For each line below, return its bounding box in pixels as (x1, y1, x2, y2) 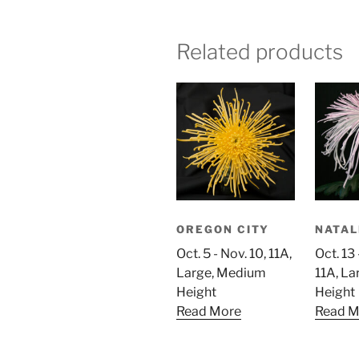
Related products (176, 39, 343, 65)
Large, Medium (176, 264, 266, 280)
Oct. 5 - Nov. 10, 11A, (176, 245, 292, 261)
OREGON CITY (176, 222, 270, 236)
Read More (176, 303, 241, 319)
